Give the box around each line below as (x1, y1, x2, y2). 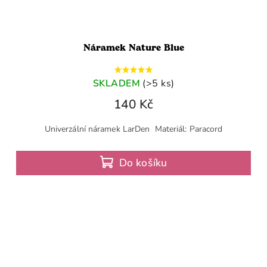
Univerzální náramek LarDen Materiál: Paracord (44, 123, 223, 135)
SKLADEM (92, 76, 140, 90)
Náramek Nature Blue (83, 41, 184, 55)
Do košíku (119, 155, 167, 170)
